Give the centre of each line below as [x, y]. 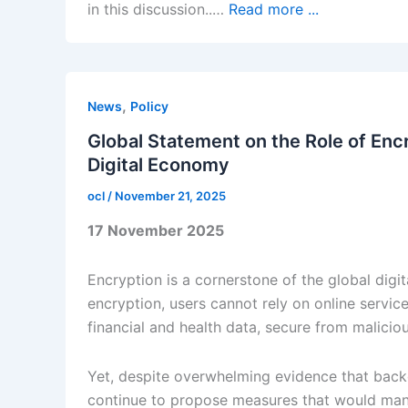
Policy [149, 107]
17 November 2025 [156, 230]
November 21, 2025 [170, 195]
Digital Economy [158, 164]
